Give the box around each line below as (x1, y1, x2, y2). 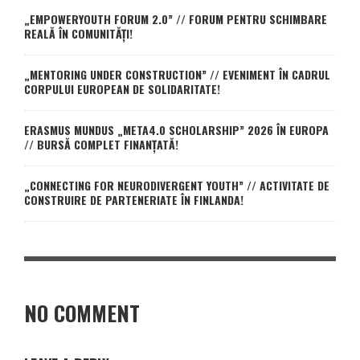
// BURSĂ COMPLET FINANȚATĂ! (24, 135, 178, 153)
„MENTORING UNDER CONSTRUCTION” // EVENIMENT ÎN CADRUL (24, 65, 330, 83)
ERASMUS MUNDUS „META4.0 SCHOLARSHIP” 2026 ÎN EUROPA (24, 121, 329, 138)
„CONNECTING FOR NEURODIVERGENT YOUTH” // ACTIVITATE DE (24, 176, 329, 194)
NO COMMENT (24, 297, 140, 329)
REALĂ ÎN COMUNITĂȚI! (24, 24, 133, 42)
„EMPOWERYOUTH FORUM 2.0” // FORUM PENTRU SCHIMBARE (24, 10, 327, 27)
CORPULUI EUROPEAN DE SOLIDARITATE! (24, 80, 220, 97)
